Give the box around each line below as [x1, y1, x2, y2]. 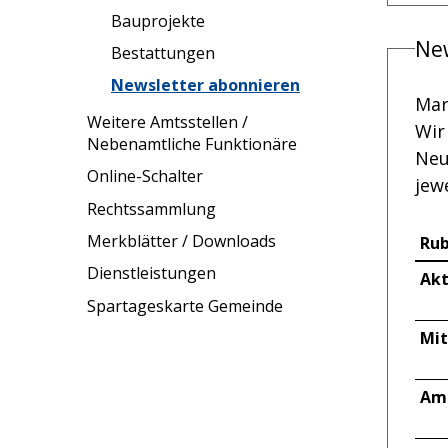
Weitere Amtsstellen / [87, 110, 248, 133]
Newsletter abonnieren [111, 74, 300, 97]
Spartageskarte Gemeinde [87, 294, 283, 317]
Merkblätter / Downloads [87, 229, 276, 252]
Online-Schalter [87, 165, 203, 188]
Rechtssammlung [87, 197, 216, 220]
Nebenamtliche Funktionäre [87, 132, 297, 155]
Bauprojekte [111, 9, 205, 32]
